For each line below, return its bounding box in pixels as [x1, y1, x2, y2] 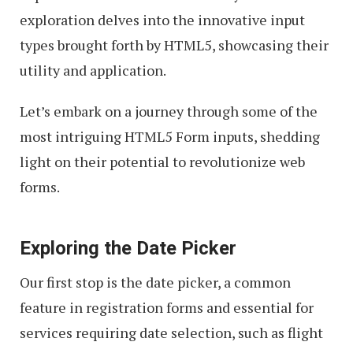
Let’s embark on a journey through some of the [20, 102, 318, 121]
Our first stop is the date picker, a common [20, 273, 291, 292]
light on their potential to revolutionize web [20, 152, 305, 171]
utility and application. [20, 61, 166, 80]
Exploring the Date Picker [20, 237, 236, 259]
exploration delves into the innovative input [20, 10, 305, 29]
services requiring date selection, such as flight [20, 323, 323, 342]
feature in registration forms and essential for [20, 298, 314, 317]
